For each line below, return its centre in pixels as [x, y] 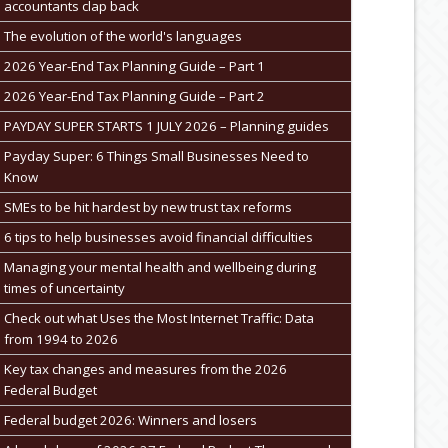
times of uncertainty [64, 288]
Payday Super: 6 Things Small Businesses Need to [156, 156]
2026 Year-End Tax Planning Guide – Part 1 [134, 66]
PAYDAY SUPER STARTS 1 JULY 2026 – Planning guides [166, 126]
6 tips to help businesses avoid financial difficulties [158, 237]
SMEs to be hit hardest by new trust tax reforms [147, 207]
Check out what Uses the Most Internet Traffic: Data [158, 318]
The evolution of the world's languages [122, 36]
